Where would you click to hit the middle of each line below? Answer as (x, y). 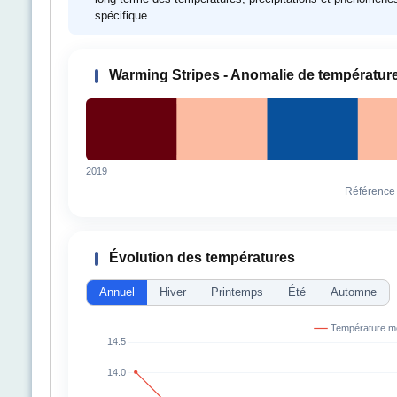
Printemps (237, 292)
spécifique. (123, 16)
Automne (354, 292)
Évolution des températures (200, 257)
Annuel (117, 292)
